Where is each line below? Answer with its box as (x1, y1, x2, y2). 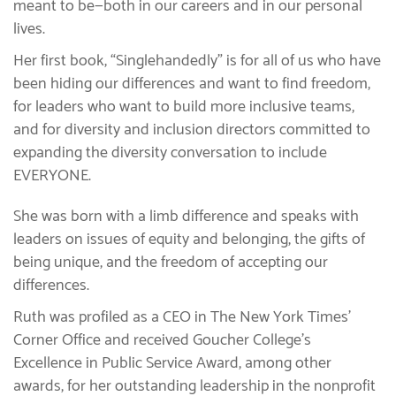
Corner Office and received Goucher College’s (13, 326, 311, 354)
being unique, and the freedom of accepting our (13, 248, 328, 276)
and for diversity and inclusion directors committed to (13, 116, 370, 143)
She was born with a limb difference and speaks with (13, 202, 359, 230)
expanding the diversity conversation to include (13, 139, 327, 166)
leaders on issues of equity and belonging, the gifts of (13, 225, 365, 253)
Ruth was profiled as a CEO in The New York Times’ (13, 303, 351, 331)
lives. (13, 15, 45, 42)
